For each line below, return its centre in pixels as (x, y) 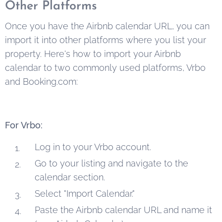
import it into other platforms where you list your (106, 40)
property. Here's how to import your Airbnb (93, 54)
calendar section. (70, 177)
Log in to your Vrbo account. (93, 147)
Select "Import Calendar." (85, 193)
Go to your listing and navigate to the (111, 163)
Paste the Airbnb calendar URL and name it (123, 210)
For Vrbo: (24, 125)
